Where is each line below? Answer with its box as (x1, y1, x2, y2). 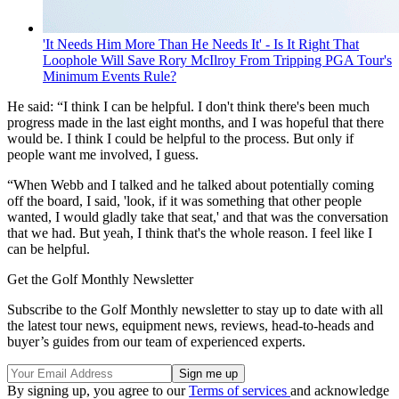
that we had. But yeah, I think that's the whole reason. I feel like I (7, 225, 372, 241)
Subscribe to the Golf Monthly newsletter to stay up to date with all (7, 302, 383, 318)
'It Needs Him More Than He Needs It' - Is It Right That (43, 37, 359, 53)
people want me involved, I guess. (7, 147, 199, 163)
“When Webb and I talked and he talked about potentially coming (7, 177, 374, 193)
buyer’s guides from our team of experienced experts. (7, 334, 305, 350)
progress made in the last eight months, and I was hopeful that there (7, 115, 384, 131)
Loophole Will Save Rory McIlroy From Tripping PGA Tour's (43, 53, 392, 69)
